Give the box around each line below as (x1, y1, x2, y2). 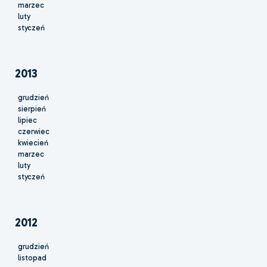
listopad (18, 253, 46, 263)
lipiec (18, 116, 37, 125)
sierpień (18, 104, 46, 114)
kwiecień (18, 138, 48, 148)
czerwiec (18, 127, 49, 136)
